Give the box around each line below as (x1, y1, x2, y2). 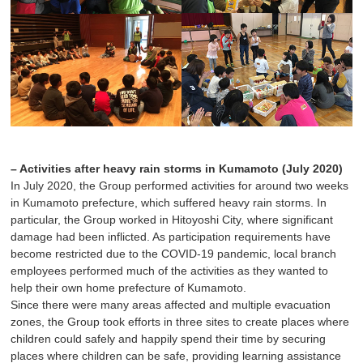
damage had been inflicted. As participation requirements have (11, 229, 331, 243)
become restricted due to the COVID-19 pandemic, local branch (11, 246, 337, 260)
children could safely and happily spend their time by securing (11, 331, 327, 345)
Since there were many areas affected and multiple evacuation (11, 297, 331, 311)
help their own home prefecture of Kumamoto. (11, 280, 247, 294)
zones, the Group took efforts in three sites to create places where (11, 314, 350, 328)
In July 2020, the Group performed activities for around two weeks (11, 178, 349, 192)
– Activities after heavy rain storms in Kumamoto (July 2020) (11, 161, 344, 175)
